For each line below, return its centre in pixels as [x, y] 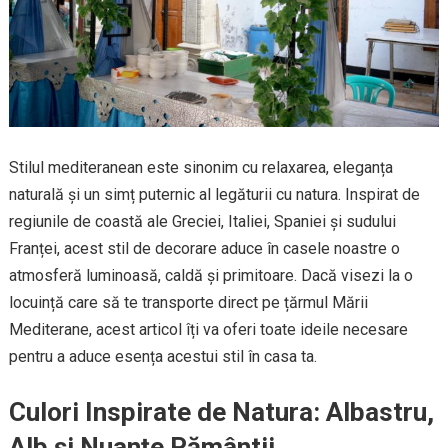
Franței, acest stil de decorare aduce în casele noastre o [204, 249]
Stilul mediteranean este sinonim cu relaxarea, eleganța [200, 168]
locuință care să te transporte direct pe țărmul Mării [188, 303]
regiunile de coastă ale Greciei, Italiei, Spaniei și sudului [202, 222]
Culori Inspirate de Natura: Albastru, [221, 412]
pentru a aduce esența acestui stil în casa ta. [162, 357]
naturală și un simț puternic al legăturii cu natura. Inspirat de [214, 195]
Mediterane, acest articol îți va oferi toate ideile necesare [208, 330]
